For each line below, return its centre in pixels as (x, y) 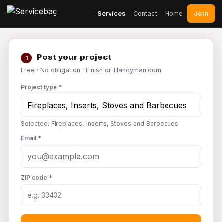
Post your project (73, 57)
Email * (31, 138)
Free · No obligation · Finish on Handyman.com (91, 70)
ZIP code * (36, 178)
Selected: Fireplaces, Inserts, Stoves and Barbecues (100, 124)
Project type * (41, 87)
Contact (145, 13)
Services (111, 13)
